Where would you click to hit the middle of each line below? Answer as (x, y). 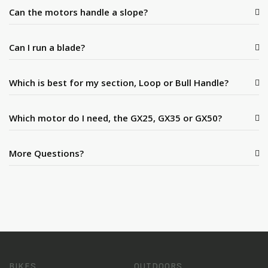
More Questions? (46, 153)
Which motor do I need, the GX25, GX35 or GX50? (115, 118)
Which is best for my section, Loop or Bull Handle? (119, 82)
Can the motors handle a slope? (78, 12)
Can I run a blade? (47, 47)
